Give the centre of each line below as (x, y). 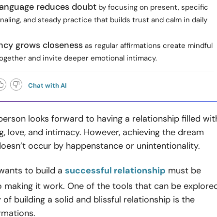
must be (183, 170)
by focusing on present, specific (152, 7)
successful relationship (115, 170)
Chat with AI (47, 85)
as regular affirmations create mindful (148, 46)
